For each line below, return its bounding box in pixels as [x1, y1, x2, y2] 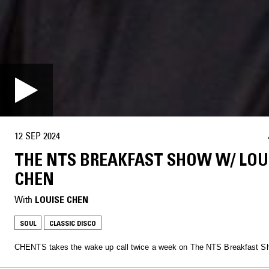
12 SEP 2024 [14, 129, 60, 142]
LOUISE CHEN [35, 193, 88, 206]
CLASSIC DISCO [49, 219, 96, 228]
